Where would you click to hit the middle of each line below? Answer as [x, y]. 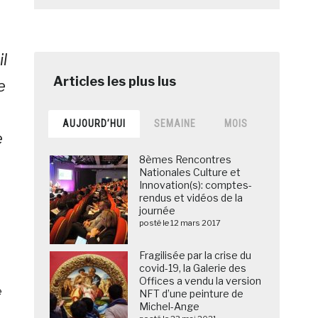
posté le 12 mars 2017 [180, 223]
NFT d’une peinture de [192, 294]
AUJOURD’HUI [94, 124]
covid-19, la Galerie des [193, 268]
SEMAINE [175, 124]
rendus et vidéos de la [191, 198]
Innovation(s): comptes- [196, 185]
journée [158, 211]
